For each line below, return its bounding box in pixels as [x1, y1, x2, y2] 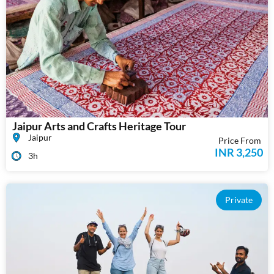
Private [225, 194, 253, 205]
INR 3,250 [214, 145, 263, 159]
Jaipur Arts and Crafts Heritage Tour [12, 119, 186, 133]
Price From [218, 135, 261, 146]
